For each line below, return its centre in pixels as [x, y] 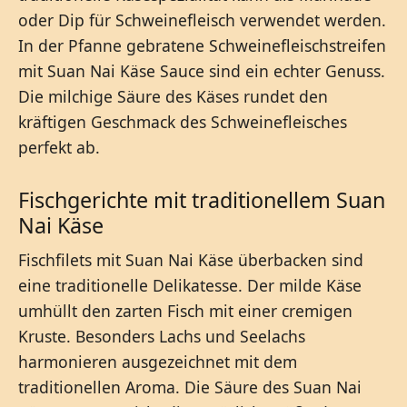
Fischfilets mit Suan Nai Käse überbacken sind [191, 259]
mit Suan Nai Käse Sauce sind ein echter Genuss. [202, 70]
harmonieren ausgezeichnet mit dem [158, 361]
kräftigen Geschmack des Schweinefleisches [183, 121]
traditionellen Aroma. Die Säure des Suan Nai [190, 387]
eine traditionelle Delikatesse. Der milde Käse [190, 285]
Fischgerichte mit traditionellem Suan [202, 199]
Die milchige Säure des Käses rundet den [173, 96]
